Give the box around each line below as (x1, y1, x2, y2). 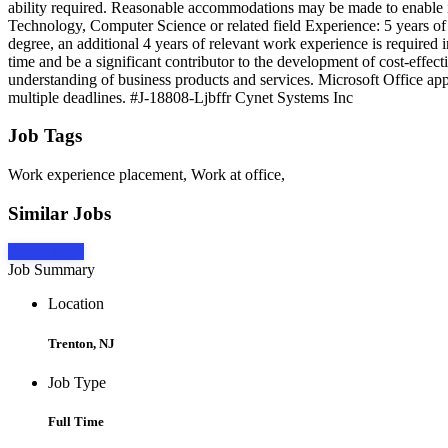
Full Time (48, 413, 104, 429)
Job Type (48, 373, 106, 391)
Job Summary (8, 261, 95, 279)
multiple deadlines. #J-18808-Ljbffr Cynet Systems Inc (8, 88, 353, 106)
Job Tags (8, 125, 82, 147)
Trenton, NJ (48, 335, 115, 351)
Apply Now (8, 243, 84, 261)
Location (48, 295, 104, 313)
